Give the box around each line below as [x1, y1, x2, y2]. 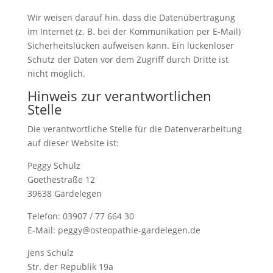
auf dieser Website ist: [27, 137, 119, 149]
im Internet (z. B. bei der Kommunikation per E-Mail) [27, 26, 241, 38]
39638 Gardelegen [27, 188, 102, 200]
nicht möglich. [27, 68, 85, 80]
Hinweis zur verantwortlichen [27, 87, 211, 105]
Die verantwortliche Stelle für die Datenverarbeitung [27, 123, 242, 135]
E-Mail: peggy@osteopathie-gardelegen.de [27, 224, 200, 236]
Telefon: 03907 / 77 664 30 [27, 210, 134, 222]
